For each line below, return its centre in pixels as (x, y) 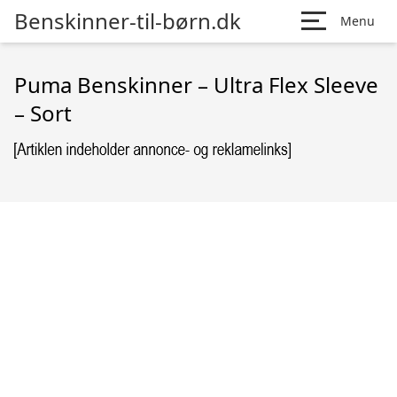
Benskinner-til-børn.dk (128, 21)
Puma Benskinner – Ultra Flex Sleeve (196, 85)
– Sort (43, 113)
